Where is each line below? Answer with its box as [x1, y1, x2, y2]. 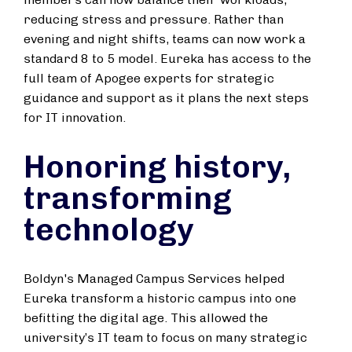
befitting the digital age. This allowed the [24, 310, 268, 325]
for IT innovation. [24, 110, 126, 125]
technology [24, 211, 193, 248]
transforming [24, 179, 232, 217]
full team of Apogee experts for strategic [24, 71, 274, 86]
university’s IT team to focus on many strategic [24, 330, 307, 345]
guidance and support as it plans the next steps [24, 90, 309, 105]
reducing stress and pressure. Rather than [24, 12, 284, 27]
